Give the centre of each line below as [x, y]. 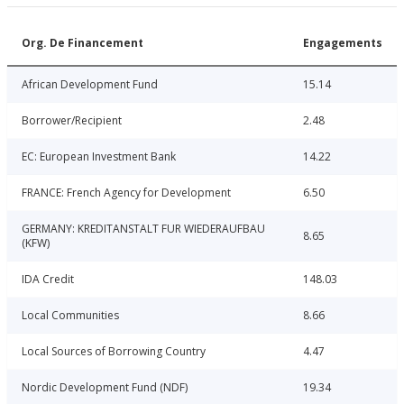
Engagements [343, 43]
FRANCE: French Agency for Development [126, 193]
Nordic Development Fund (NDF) [105, 388]
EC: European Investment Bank [99, 157]
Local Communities [70, 316]
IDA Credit [48, 280]
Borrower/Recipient [72, 121]
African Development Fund [90, 85]
